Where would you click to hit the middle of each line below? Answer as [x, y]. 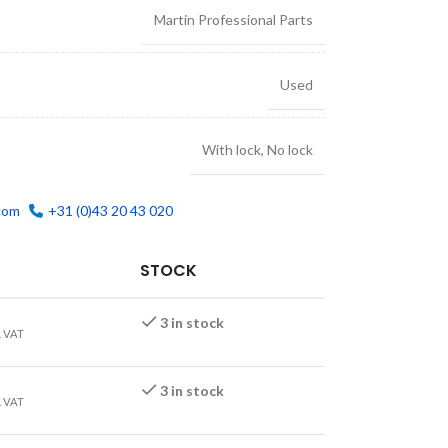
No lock [289, 149]
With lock [231, 149]
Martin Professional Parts [233, 19]
